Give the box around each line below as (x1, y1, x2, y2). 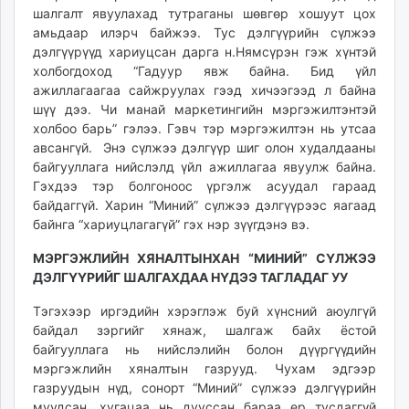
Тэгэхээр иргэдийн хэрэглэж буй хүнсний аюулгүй (33, 303, 376, 319)
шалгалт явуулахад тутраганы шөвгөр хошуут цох (33, 5, 376, 21)
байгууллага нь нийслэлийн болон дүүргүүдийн (33, 341, 376, 357)
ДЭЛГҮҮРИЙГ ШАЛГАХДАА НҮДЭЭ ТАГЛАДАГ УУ (33, 269, 348, 285)
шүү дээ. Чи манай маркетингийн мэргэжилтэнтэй (33, 101, 376, 117)
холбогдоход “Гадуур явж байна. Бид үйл (33, 63, 376, 79)
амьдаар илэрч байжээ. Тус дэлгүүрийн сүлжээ (33, 25, 376, 40)
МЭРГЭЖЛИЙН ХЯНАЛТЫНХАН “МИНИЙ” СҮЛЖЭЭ (33, 250, 376, 266)
